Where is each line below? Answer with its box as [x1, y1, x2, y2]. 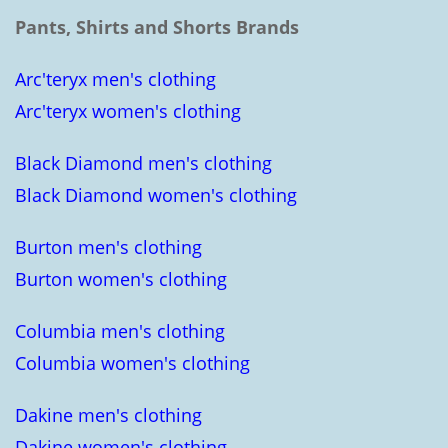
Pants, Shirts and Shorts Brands [15, 15, 299, 39]
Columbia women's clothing [15, 351, 250, 375]
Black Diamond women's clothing [15, 183, 297, 207]
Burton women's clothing [15, 267, 227, 291]
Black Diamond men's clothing [15, 151, 272, 175]
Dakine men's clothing [15, 403, 202, 427]
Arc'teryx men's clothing [15, 67, 216, 91]
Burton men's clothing [15, 235, 202, 259]
